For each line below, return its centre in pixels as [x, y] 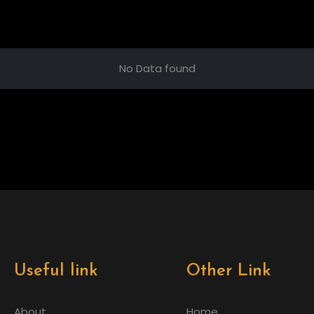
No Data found [157, 68]
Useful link [56, 271]
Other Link [229, 271]
